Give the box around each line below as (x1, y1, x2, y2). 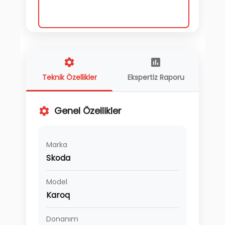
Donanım (46, 214, 78, 224)
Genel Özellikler (54, 104, 122, 117)
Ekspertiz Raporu (127, 72, 184, 82)
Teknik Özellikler (42, 72, 97, 82)
